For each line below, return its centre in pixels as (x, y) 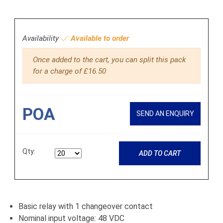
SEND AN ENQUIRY (165, 114)
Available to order (99, 38)
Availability (42, 38)
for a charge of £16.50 (69, 71)
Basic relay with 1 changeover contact (86, 207)
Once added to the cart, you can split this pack (110, 60)
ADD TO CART (160, 153)
